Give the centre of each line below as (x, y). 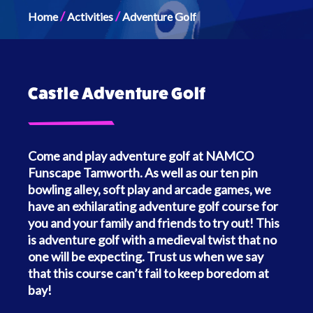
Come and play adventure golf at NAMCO (141, 156)
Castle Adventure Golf (117, 94)
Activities (90, 17)
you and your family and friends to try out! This (154, 223)
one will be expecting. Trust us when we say (146, 257)
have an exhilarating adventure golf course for (153, 206)
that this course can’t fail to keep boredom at (148, 274)
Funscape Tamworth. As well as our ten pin (143, 173)
